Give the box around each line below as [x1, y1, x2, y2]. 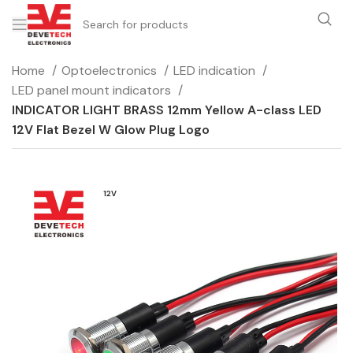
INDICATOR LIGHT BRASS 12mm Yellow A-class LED [12, 102, 321, 118]
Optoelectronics [61, 62, 160, 79]
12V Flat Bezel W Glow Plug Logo [12, 121, 210, 138]
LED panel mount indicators [12, 82, 174, 98]
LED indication [173, 62, 258, 79]
